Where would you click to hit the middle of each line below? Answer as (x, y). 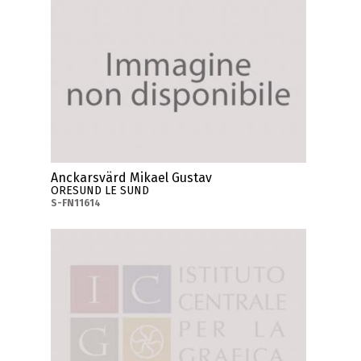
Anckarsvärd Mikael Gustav (132, 177)
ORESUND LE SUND (100, 190)
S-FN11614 (76, 203)
